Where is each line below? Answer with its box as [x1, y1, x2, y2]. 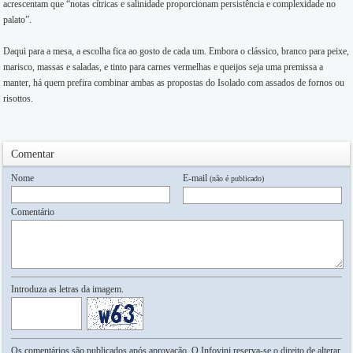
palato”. [3, 14, 32, 25]
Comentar [11, 148, 54, 160]
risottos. [3, 93, 33, 104]
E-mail [183, 173, 210, 184]
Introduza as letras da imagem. [11, 284, 124, 295]
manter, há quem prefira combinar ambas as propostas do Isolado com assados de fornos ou [3, 77, 344, 88]
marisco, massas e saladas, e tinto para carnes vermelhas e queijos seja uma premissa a [3, 61, 323, 72]
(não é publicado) [210, 174, 264, 183]
